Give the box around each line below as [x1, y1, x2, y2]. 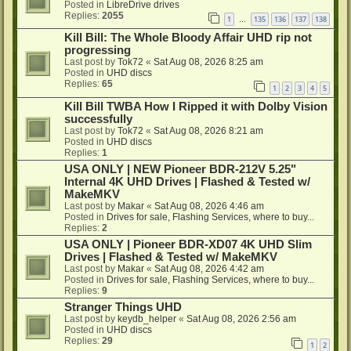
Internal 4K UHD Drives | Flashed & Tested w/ [64, 175, 310, 189]
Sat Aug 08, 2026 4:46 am [154, 201, 264, 212]
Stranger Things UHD [64, 301, 182, 314]
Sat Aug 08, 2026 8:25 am [154, 56, 263, 68]
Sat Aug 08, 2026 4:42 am [154, 263, 264, 275]
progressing [64, 44, 131, 57]
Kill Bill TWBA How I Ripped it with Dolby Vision [64, 100, 327, 114]
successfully [64, 113, 132, 126]
